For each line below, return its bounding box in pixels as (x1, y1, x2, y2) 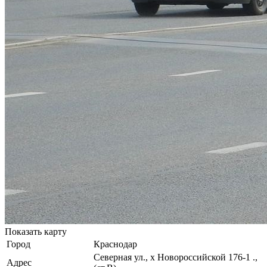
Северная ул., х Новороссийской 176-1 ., (94, 252, 257, 262)
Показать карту (5, 226, 67, 237)
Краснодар (94, 238, 137, 249)
